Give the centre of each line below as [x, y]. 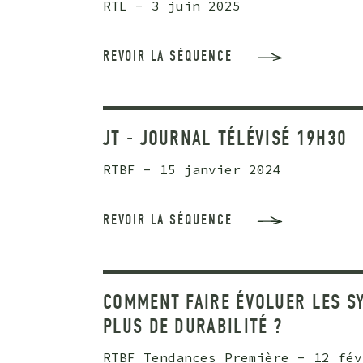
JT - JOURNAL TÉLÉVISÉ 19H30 [225, 139]
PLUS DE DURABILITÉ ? [193, 327]
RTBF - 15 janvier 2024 [192, 170]
